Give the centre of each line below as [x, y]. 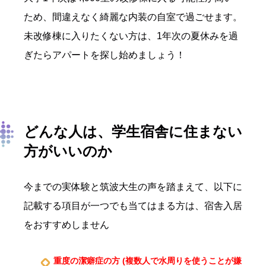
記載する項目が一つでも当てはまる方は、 [114, 205]
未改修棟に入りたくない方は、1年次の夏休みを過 [131, 36]
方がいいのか [68, 151]
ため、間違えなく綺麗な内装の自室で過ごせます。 [133, 17]
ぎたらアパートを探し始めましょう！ [104, 55]
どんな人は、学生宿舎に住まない [133, 131]
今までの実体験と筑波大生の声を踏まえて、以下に [133, 186]
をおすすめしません [66, 224]
